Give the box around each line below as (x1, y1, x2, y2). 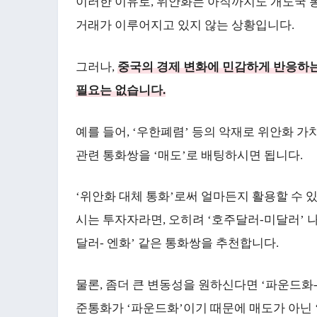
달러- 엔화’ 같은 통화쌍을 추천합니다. (76, 236, 279, 250)
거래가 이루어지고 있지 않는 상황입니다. (76, 18, 294, 33)
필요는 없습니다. (76, 83, 166, 97)
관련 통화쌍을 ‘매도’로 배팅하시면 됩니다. (76, 148, 306, 162)
